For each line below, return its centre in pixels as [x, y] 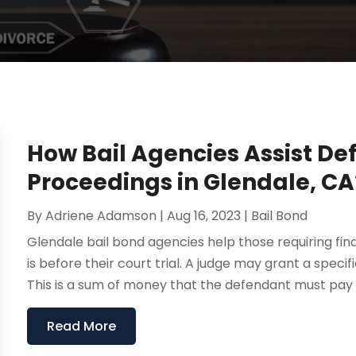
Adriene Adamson [101, 216]
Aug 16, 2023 [204, 216]
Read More [82, 327]
